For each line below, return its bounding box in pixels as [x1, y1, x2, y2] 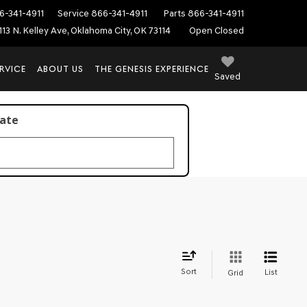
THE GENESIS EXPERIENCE [95, 64, 209, 74]
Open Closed [189, 25, 244, 37]
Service [58, 7, 89, 19]
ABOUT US [37, 64, 84, 74]
